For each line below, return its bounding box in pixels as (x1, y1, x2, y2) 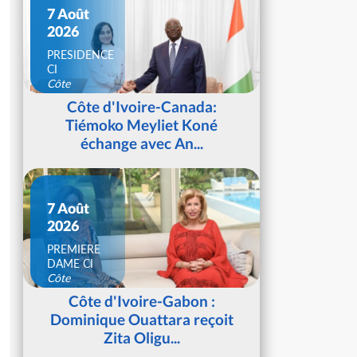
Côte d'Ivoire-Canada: (66, 97, 217, 116)
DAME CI (46, 256, 93, 270)
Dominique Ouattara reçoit (49, 310, 233, 329)
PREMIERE (46, 241, 100, 256)
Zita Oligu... (103, 328, 180, 347)
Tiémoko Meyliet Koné (65, 116, 218, 135)
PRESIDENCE (46, 47, 114, 61)
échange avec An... (80, 134, 203, 153)
